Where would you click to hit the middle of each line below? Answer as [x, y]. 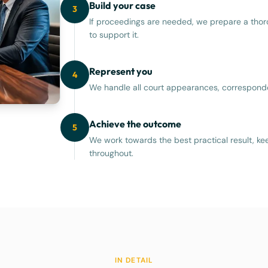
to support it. [114, 35]
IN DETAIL [134, 260]
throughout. [112, 153]
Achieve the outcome [135, 124]
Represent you [121, 71]
